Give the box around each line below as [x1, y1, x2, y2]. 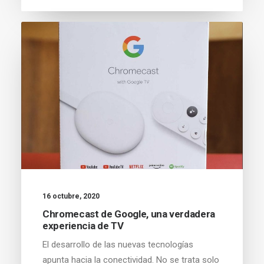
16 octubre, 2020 [42, 192, 100, 200]
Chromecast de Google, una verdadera [42, 207, 216, 220]
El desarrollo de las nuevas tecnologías [42, 239, 193, 250]
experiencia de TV [42, 219, 124, 232]
